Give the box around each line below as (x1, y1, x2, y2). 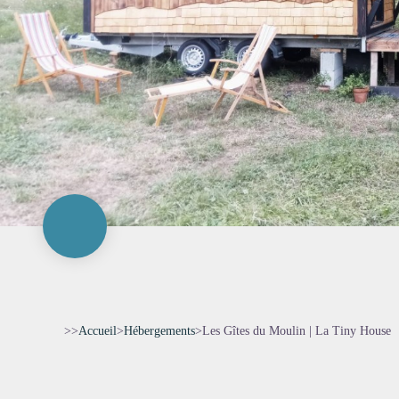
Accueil (78, 324, 117, 338)
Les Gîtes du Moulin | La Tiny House (202, 324, 391, 338)
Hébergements (124, 324, 195, 338)
